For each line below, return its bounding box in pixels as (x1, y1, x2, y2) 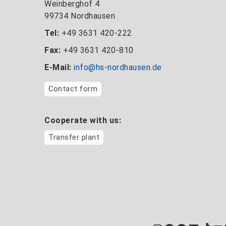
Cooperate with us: (44, 115, 122, 125)
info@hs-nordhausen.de (74, 62, 162, 72)
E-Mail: (44, 62, 72, 72)
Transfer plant (48, 133, 100, 142)
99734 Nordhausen (44, 11, 116, 21)
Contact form (48, 84, 98, 93)
